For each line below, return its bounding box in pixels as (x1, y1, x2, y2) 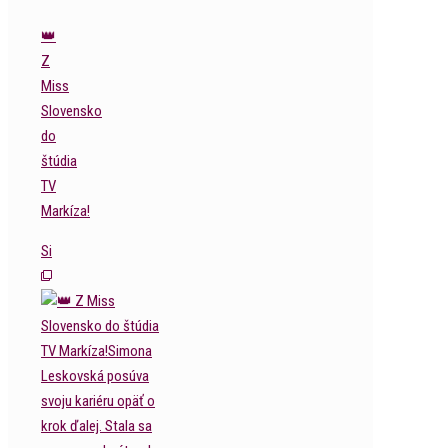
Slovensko (41, 102, 102, 120)
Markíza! (41, 202, 90, 220)
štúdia (41, 152, 77, 170)
